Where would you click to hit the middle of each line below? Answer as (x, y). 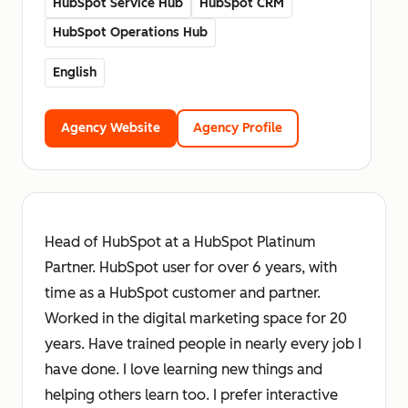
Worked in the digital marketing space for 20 (196, 319)
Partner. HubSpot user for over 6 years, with (191, 268)
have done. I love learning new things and (184, 370)
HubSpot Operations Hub (130, 33)
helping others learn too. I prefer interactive (191, 395)
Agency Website (111, 128)
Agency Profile (238, 128)
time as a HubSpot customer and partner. (183, 293)
